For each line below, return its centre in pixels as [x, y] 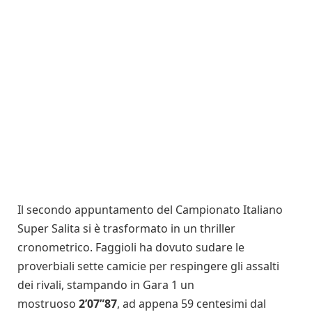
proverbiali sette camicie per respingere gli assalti [148, 266]
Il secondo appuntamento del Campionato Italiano [150, 209]
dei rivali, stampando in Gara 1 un [106, 284]
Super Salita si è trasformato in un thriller [126, 228]
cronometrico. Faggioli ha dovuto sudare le [131, 247]
